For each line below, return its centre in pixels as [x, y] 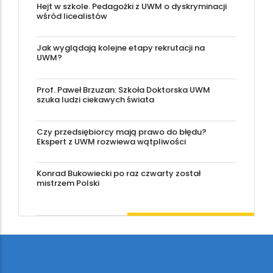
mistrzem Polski [68, 183]
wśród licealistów [72, 16]
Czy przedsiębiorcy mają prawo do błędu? [122, 132]
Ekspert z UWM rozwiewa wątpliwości [111, 141]
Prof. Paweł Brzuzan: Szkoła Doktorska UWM [123, 90]
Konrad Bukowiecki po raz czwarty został [119, 174]
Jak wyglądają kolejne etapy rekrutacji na [121, 48]
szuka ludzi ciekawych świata [95, 99]
